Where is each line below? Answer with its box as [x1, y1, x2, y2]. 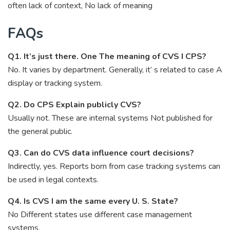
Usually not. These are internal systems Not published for [8, 112, 213, 124]
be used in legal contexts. [8, 174, 99, 185]
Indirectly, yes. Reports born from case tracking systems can [8, 160, 220, 172]
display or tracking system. [8, 77, 102, 89]
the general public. [8, 125, 72, 137]
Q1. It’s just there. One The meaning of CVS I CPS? [8, 50, 206, 62]
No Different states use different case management [8, 208, 192, 220]
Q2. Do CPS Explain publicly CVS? [8, 99, 141, 110]
